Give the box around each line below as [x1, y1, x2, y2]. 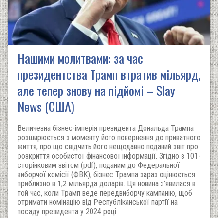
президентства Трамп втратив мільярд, [18, 65, 200, 84]
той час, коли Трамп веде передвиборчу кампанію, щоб [18, 188, 192, 198]
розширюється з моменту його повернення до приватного [18, 133, 200, 142]
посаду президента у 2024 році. [18, 207, 118, 216]
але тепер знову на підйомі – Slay [18, 81, 175, 100]
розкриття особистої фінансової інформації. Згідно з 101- [18, 151, 200, 161]
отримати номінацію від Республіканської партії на [18, 198, 178, 207]
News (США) [18, 97, 74, 116]
